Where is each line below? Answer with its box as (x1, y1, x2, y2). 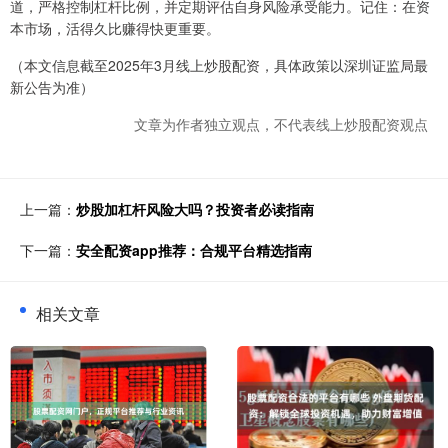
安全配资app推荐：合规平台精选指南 (76, 240, 312, 261)
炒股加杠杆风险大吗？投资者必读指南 (76, 199, 314, 220)
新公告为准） (10, 77, 94, 98)
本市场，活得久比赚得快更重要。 (10, 18, 220, 39)
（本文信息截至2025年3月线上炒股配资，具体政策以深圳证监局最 (10, 55, 428, 76)
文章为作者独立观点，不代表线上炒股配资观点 (134, 114, 428, 135)
